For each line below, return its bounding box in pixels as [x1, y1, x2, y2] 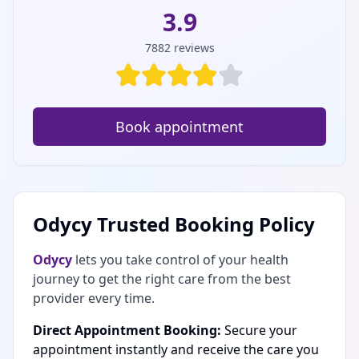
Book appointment [115, 117, 244, 136]
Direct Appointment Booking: [33, 321, 221, 339]
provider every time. [33, 289, 155, 307]
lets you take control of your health [72, 251, 288, 268]
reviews [173, 40, 215, 55]
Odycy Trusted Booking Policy [33, 211, 315, 237]
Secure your [221, 321, 297, 339]
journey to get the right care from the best [33, 270, 291, 288]
